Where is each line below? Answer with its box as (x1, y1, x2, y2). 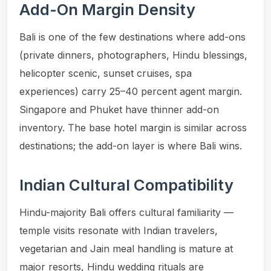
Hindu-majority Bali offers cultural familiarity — (19, 206, 233, 218)
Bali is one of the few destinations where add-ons (19, 30, 246, 43)
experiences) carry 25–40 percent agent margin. (19, 85, 242, 97)
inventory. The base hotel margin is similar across (19, 121, 247, 134)
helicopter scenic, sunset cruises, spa (19, 67, 192, 79)
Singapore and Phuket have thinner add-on (19, 103, 219, 116)
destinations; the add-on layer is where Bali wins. (19, 139, 242, 152)
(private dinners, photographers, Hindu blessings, (19, 48, 247, 61)
